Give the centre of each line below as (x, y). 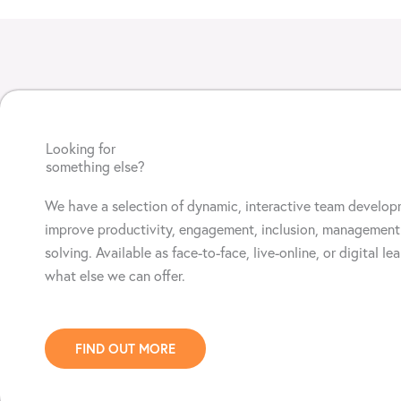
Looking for (81, 149)
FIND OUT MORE (125, 348)
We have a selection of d (120, 206)
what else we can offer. (115, 276)
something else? (95, 167)
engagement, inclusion (247, 230)
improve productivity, (112, 230)
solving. (70, 253)
